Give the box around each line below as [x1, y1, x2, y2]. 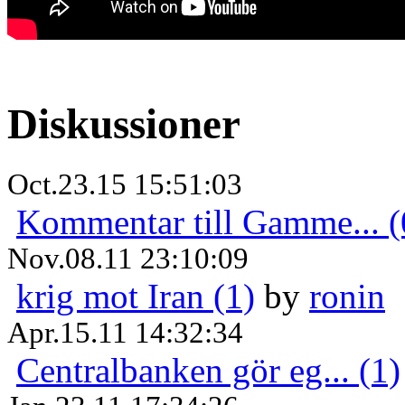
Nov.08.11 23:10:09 [7, 241, 249, 275]
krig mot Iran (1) [16, 276, 255, 316]
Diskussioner [7, 100, 240, 148]
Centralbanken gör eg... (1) [16, 350, 400, 390]
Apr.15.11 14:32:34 [7, 316, 243, 349]
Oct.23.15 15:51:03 [7, 167, 242, 201]
